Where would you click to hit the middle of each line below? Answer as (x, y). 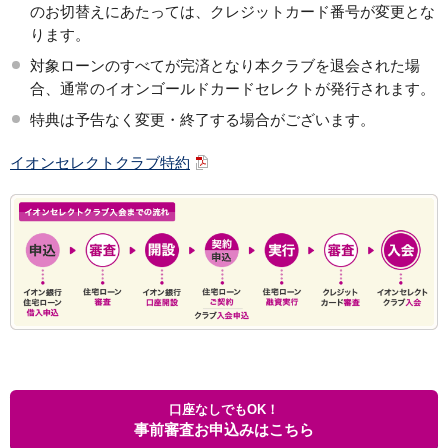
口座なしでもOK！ (224, 409)
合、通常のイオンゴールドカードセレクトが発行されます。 (232, 88)
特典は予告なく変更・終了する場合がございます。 (202, 119)
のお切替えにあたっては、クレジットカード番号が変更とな (232, 11)
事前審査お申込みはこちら (224, 429)
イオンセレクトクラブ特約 (100, 162)
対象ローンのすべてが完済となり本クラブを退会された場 (225, 65)
